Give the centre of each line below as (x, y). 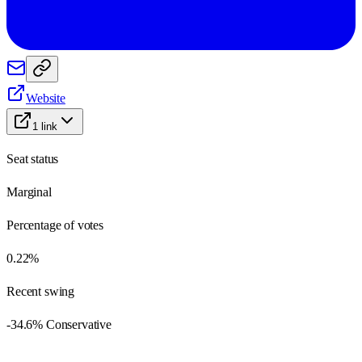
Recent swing (41, 291)
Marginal (29, 192)
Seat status (33, 158)
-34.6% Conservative (59, 324)
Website (46, 98)
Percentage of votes (55, 225)
